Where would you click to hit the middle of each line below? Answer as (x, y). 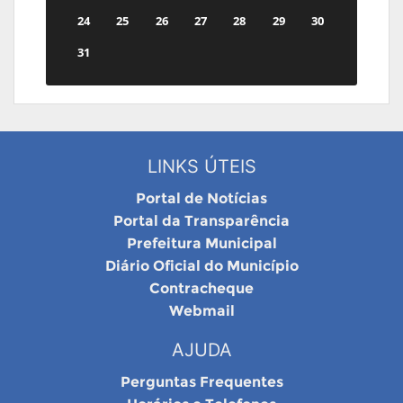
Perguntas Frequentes (201, 382)
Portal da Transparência (201, 221)
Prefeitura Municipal (201, 244)
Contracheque (201, 289)
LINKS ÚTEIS (201, 167)
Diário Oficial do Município (201, 266)
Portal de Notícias (201, 199)
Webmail (201, 311)
